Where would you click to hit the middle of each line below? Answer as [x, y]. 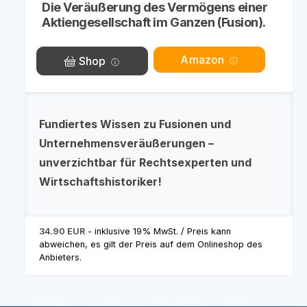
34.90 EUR [62, 231]
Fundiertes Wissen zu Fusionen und [135, 124]
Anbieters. [60, 257]
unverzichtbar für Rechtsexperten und [145, 162]
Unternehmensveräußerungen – [126, 143]
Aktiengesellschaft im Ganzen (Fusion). [154, 22]
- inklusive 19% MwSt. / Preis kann [158, 231]
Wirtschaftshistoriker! [100, 182]
